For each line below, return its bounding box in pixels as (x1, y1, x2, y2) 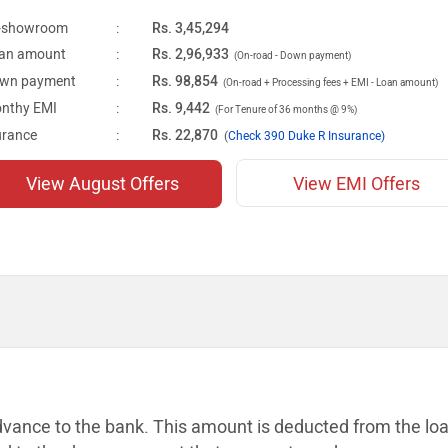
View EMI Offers (292, 173, 420, 195)
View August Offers (25, 173, 179, 195)
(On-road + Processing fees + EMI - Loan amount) (221, 76, 439, 89)
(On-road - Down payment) (232, 49, 352, 62)
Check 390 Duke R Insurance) (228, 129, 386, 143)
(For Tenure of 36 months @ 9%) (213, 103, 358, 116)
